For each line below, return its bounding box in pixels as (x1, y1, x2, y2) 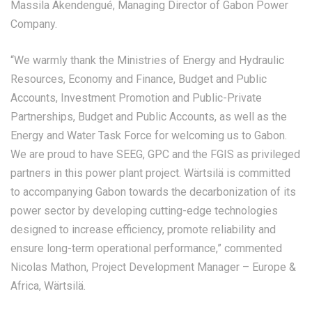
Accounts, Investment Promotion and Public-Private (10, 91, 262, 105)
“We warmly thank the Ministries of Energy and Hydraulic (10, 54, 284, 68)
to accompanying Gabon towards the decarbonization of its (10, 185, 296, 199)
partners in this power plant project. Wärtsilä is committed (10, 166, 290, 180)
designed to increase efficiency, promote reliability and (10, 223, 276, 237)
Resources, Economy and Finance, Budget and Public (10, 72, 267, 86)
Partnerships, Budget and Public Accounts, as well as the (10, 110, 287, 124)
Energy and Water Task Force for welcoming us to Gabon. (10, 129, 287, 143)
